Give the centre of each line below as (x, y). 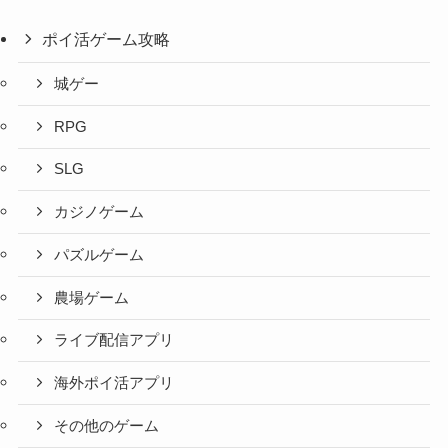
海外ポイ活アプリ (114, 383)
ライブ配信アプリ (114, 340)
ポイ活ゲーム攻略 (106, 38)
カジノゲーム (99, 212)
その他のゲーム (107, 425)
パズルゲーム (99, 254)
